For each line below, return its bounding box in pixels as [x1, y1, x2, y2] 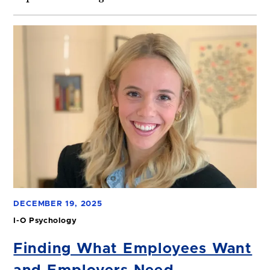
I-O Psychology [13, 216, 77, 225]
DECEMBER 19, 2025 [13, 199, 102, 208]
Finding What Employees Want [13, 241, 253, 256]
